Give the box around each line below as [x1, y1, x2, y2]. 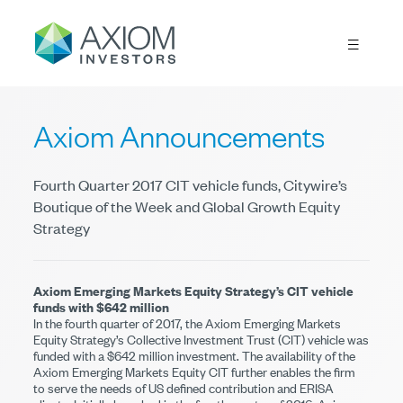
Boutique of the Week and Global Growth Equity [33, 196, 341, 217]
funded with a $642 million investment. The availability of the [33, 345, 356, 365]
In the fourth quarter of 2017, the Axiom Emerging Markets [33, 313, 342, 333]
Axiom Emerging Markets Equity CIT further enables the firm [33, 362, 356, 381]
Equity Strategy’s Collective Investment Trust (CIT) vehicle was [33, 329, 370, 349]
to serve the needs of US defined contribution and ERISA [33, 378, 335, 398]
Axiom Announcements [33, 117, 326, 155]
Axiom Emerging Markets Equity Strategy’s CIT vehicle [33, 281, 354, 300]
